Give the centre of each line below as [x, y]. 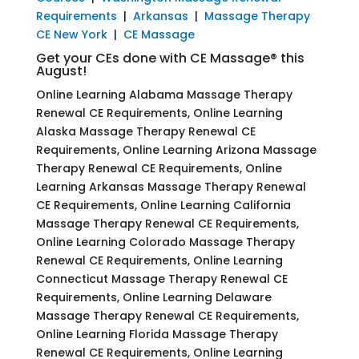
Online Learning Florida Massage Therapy [157, 334]
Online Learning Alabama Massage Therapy [164, 94]
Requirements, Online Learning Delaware [153, 297]
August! [61, 71]
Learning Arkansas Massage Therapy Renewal [171, 186]
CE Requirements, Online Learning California [163, 205]
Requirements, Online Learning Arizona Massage [176, 149]
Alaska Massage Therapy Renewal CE [145, 131]
